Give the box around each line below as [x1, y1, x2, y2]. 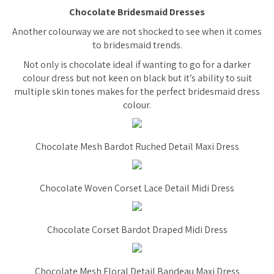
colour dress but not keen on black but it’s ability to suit [22, 72, 252, 84]
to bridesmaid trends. [92, 39, 182, 51]
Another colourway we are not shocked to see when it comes [12, 25, 262, 38]
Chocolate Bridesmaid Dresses [69, 6, 205, 18]
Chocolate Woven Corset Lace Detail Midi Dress [40, 182, 234, 194]
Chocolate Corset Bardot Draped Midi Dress [46, 223, 228, 236]
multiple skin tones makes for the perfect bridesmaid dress [14, 85, 260, 98]
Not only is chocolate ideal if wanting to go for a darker [23, 58, 251, 71]
